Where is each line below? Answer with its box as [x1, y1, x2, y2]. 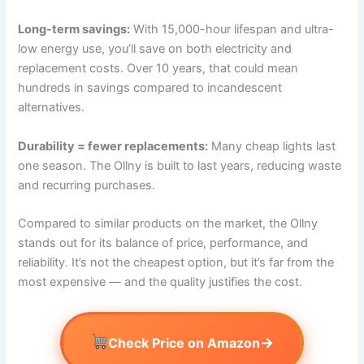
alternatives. [18, 100, 85, 115]
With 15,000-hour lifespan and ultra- [130, 22, 335, 37]
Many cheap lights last [208, 138, 336, 154]
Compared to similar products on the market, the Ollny [18, 216, 318, 232]
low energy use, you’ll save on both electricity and [18, 41, 292, 57]
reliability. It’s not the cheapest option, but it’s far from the [18, 255, 335, 271]
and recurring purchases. [18, 177, 156, 193]
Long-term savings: [18, 22, 131, 37]
